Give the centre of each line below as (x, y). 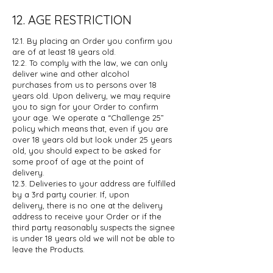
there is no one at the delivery (105, 205)
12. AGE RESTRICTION (72, 19)
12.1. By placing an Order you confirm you (92, 41)
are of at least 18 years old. (64, 51)
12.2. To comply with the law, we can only (90, 62)
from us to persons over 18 (105, 84)
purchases (33, 84)
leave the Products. (48, 249)
